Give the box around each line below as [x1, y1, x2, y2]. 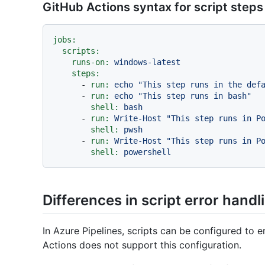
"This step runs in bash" [138, 91, 251, 101]
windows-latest [114, 57, 180, 67]
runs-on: [72, 57, 109, 67]
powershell [124, 147, 171, 157]
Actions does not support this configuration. [43, 238, 241, 251]
